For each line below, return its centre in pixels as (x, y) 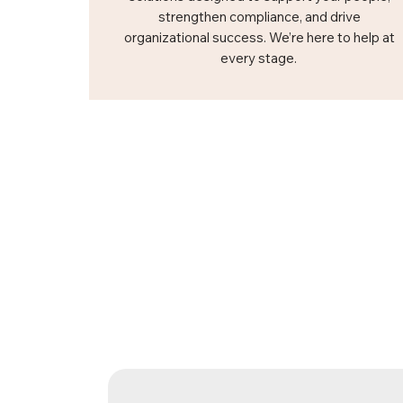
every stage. (260, 58)
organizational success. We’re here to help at (260, 37)
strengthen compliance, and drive (260, 17)
